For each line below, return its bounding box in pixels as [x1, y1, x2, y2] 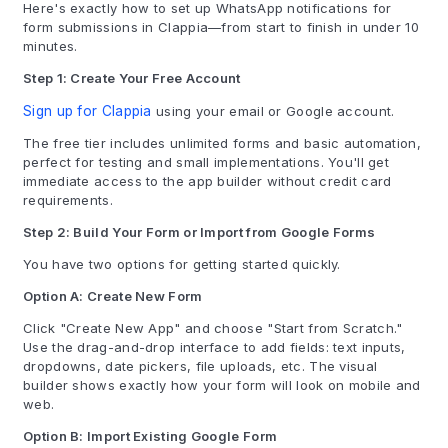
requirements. [23, 192, 113, 208]
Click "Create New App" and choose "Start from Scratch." [23, 320, 403, 336]
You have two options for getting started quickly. [23, 256, 341, 272]
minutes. [23, 38, 78, 54]
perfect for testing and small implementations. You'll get [23, 154, 390, 170]
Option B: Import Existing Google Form [23, 428, 278, 444]
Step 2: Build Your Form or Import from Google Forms [23, 224, 376, 240]
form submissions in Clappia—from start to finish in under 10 [23, 19, 419, 35]
